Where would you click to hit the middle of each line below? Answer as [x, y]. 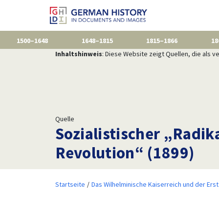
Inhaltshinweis [78, 54]
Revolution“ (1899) [126, 152]
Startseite [70, 184]
